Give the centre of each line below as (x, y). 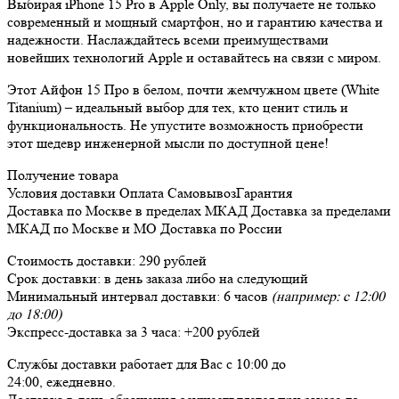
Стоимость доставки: (73, 260)
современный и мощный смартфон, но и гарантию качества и (195, 21)
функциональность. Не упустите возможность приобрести (185, 125)
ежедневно (79, 381)
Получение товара (63, 175)
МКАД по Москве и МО (82, 228)
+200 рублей (222, 331)
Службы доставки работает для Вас (117, 363)
